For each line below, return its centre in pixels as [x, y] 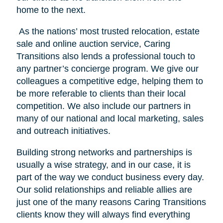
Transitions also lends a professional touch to [106, 56]
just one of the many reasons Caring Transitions [111, 202]
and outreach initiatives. [64, 131]
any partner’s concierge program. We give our [107, 68]
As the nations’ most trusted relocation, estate [108, 31]
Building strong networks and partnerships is [104, 152]
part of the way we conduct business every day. [111, 177]
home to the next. [52, 10]
